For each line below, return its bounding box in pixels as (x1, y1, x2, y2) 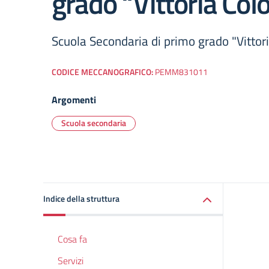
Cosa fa (58, 232, 87, 246)
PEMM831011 (155, 65, 208, 79)
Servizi (58, 253, 83, 268)
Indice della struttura (43, 192, 119, 205)
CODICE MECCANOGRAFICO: (52, 65, 155, 79)
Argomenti (52, 92, 96, 107)
